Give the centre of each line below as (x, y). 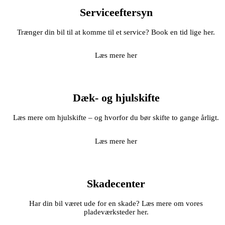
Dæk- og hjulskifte (116, 98)
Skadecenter (116, 184)
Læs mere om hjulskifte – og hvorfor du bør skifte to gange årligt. (116, 118)
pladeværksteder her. (116, 212)
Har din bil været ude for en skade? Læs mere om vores (116, 204)
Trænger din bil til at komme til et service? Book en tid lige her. (116, 32)
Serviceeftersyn (116, 12)
